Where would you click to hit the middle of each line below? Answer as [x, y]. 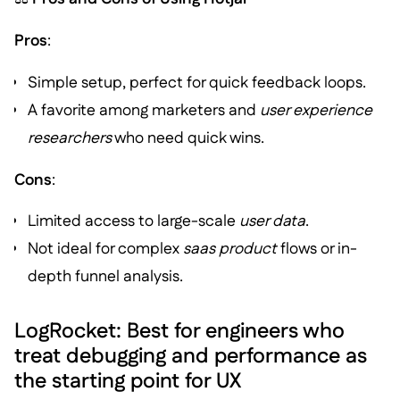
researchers [70, 137]
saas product [230, 249]
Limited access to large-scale [134, 221]
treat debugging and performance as [190, 356]
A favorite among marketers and [144, 110]
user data [273, 221]
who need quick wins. [188, 137]
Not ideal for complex [106, 249]
